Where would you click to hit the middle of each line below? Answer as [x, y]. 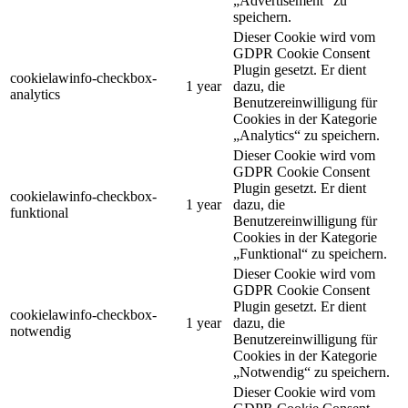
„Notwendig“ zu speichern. [311, 372]
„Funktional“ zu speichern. [310, 254]
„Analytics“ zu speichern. [306, 136]
